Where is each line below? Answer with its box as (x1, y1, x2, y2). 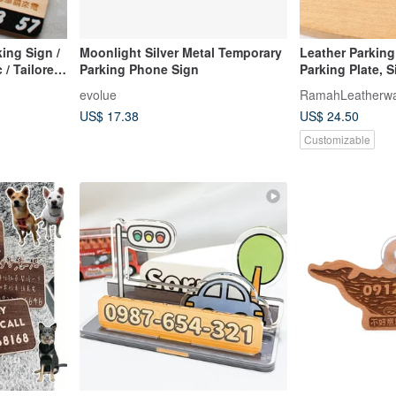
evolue (79, 85, 117, 103)
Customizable (304, 132, 370, 148)
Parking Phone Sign (79, 59, 199, 78)
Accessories (300, 93, 374, 111)
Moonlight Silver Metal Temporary (79, 42, 282, 61)
